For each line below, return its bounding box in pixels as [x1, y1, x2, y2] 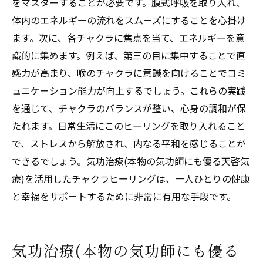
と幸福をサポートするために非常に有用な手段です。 [12, 188, 236, 203]
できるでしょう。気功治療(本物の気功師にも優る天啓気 [12, 153, 249, 168]
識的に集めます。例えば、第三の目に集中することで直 [12, 48, 245, 62]
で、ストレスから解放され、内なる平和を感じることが [12, 136, 246, 150]
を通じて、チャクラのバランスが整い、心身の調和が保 [12, 100, 246, 115]
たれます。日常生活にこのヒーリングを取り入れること [12, 118, 245, 133]
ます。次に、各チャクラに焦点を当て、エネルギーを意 [12, 30, 245, 45]
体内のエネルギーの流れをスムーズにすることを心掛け [12, 12, 246, 27]
